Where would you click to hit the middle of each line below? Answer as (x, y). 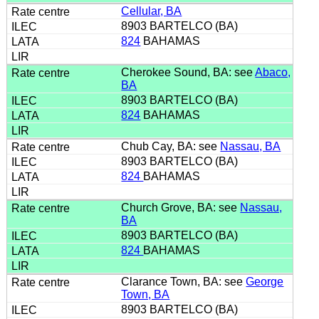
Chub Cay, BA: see (171, 146)
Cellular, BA (152, 11)
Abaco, (273, 72)
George (265, 281)
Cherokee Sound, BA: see (188, 72)
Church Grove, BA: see (181, 207)
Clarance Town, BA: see (184, 281)
